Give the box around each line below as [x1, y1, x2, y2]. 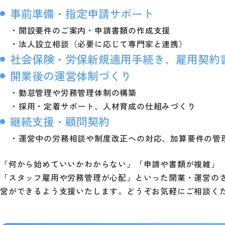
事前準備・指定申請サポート [10, 5, 154, 21]
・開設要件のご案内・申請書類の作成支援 [10, 24, 171, 36]
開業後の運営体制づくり [10, 67, 132, 83]
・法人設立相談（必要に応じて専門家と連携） [10, 37, 187, 50]
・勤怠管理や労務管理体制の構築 [10, 86, 137, 98]
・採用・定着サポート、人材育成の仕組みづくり [10, 99, 196, 112]
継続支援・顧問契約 [10, 113, 109, 129]
